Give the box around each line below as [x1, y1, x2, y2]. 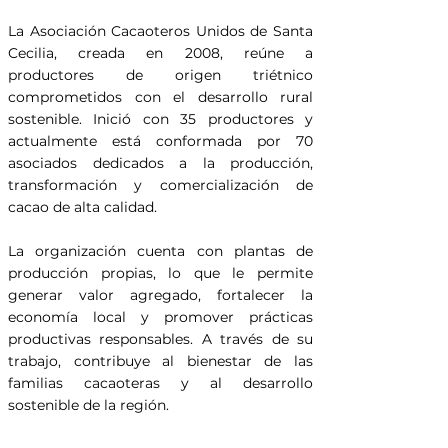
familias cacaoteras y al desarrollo [8, 374, 313, 392]
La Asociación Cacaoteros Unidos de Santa [8, 22, 313, 40]
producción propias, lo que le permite [8, 264, 313, 282]
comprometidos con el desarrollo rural [8, 88, 313, 106]
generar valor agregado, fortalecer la [8, 286, 313, 304]
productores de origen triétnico [8, 66, 313, 84]
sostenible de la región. [8, 396, 169, 414]
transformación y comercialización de [8, 176, 313, 194]
